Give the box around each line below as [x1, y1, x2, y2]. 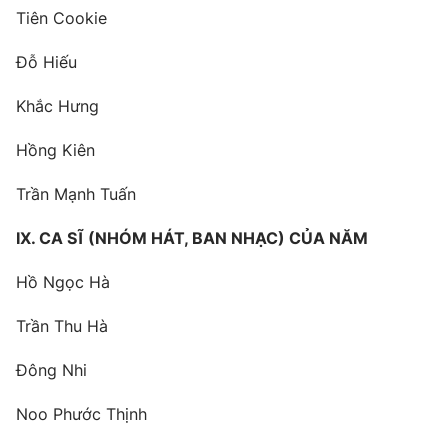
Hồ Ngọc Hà [16, 272, 110, 293]
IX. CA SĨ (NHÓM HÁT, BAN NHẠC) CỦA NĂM [16, 228, 368, 249]
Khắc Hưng [16, 96, 99, 117]
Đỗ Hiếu [16, 52, 77, 73]
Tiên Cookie [16, 8, 107, 29]
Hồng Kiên [16, 140, 95, 161]
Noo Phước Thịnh [16, 404, 147, 425]
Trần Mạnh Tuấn [16, 184, 136, 205]
